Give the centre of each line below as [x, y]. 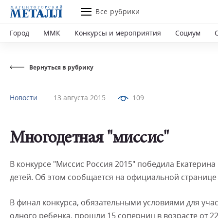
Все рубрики [118, 11]
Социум [188, 33]
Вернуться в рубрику [61, 67]
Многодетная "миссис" [89, 139]
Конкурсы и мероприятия [118, 33]
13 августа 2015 [80, 98]
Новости [24, 98]
